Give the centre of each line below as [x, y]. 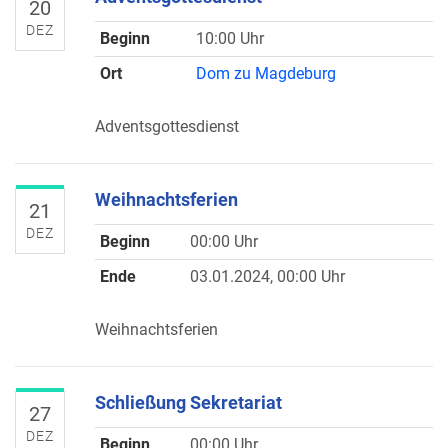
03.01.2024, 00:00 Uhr [267, 276]
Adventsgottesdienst [167, 126]
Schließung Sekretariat [188, 402]
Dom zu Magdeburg [266, 73]
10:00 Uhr [230, 38]
